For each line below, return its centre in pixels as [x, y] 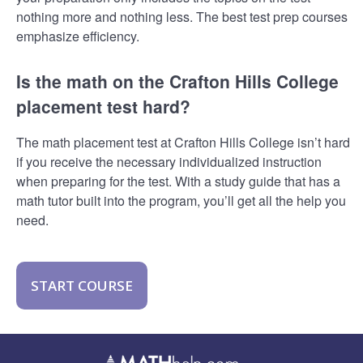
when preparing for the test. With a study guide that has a [178, 181]
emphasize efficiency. [78, 36]
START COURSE [82, 286]
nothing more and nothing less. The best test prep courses [182, 16]
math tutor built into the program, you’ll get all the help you [181, 201]
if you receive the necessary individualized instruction [169, 162]
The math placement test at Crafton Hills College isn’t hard [183, 143]
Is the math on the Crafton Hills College [177, 81]
